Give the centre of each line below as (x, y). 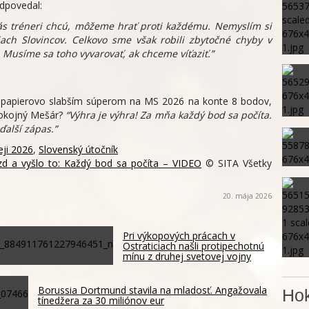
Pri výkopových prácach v (179, 236)
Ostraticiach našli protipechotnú (193, 246)
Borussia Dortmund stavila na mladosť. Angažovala (152, 290)
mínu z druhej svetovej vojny (187, 257)
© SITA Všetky (237, 163)
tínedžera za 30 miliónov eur (101, 301)
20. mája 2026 (247, 196)
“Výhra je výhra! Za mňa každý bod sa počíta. (169, 115)
